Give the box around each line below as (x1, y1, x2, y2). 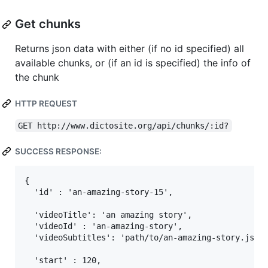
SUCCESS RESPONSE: (15, 147, 102, 157)
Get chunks (15, 17, 81, 32)
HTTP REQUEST (15, 99, 77, 109)
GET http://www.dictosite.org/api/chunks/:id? (18, 121, 229, 131)
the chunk (15, 71, 59, 84)
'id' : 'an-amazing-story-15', (25, 187, 173, 197)
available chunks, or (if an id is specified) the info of (15, 57, 251, 69)
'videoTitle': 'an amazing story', (25, 210, 192, 220)
